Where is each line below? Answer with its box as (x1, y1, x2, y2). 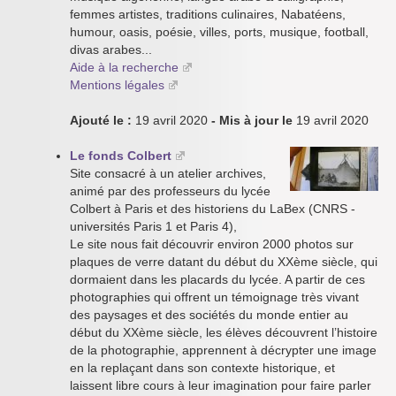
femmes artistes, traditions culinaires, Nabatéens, (70, 7, 346, 21)
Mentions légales (70, 78, 164, 92)
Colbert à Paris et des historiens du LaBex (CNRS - (70, 202, 355, 216)
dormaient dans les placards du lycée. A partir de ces (70, 272, 365, 286)
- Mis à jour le (211, 113, 293, 127)
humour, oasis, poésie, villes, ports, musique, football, (70, 25, 369, 39)
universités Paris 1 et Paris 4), (70, 219, 237, 233)
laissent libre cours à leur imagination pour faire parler (70, 378, 371, 392)
